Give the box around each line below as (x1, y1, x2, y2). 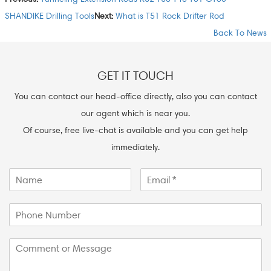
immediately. (111, 142, 160, 152)
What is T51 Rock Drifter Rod (115, 11, 224, 21)
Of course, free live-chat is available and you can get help (23, 125, 248, 135)
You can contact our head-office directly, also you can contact (14, 91, 257, 102)
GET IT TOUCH (97, 68, 174, 83)
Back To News (211, 28, 267, 38)
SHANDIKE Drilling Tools (4, 11, 94, 21)
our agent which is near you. (81, 108, 190, 119)
